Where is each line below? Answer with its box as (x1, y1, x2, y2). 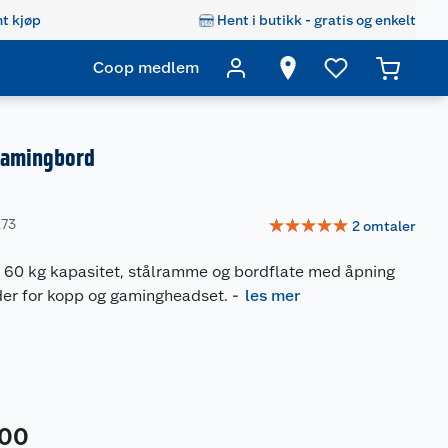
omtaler (363, 217, 416, 234)
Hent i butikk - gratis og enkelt (217, 11, 416, 28)
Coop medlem (93, 58, 199, 77)
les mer (245, 286, 301, 305)
